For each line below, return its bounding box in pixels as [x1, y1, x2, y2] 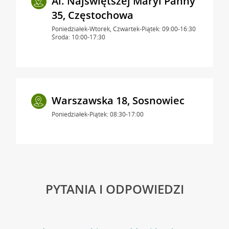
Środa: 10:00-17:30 [51, 32, 105, 41]
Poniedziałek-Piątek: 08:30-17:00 [51, 109, 144, 119]
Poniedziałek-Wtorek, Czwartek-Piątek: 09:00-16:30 [51, 24, 196, 33]
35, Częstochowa [51, 8, 133, 22]
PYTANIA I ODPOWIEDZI [45, 180, 184, 197]
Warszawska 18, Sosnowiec [51, 93, 185, 107]
